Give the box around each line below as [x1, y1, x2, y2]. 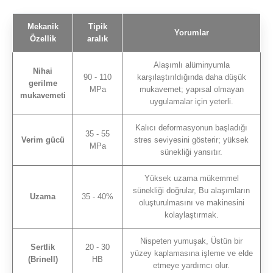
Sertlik [30, 242, 55, 252]
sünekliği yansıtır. [160, 147, 222, 157]
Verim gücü [21, 135, 65, 144]
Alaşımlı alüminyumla [153, 60, 230, 69]
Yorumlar [174, 27, 209, 37]
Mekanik [27, 21, 58, 31]
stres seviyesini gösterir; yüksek [134, 135, 249, 144]
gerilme [28, 78, 57, 88]
